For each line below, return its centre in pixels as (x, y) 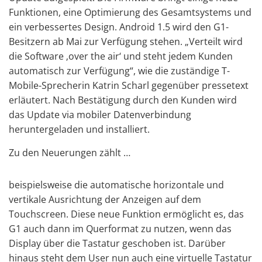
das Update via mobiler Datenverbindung (100, 115)
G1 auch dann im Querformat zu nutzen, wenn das (120, 229)
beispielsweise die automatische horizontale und (116, 185)
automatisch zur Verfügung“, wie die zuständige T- (119, 71)
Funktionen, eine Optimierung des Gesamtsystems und (130, 12)
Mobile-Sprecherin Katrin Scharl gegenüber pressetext (129, 85)
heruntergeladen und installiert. (79, 129)
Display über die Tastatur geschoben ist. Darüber (117, 243)
